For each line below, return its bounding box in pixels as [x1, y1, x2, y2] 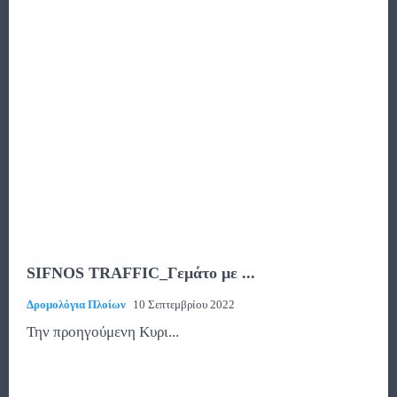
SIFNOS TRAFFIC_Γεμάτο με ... [27, 264, 255, 283]
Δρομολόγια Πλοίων [27, 298, 126, 312]
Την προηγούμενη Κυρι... [27, 323, 179, 341]
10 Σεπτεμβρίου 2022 [133, 298, 235, 312]
